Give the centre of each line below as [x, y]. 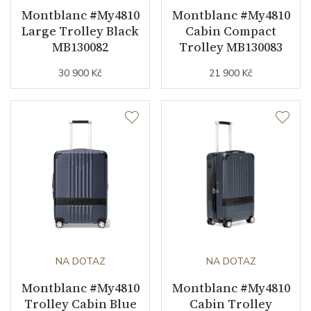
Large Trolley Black [80, 31]
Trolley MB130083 [231, 47]
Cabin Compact [231, 31]
